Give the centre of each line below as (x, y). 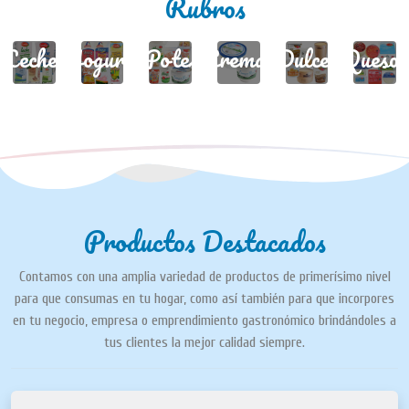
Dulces (307, 59)
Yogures (102, 59)
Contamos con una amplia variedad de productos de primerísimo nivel (204, 277)
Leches (34, 59)
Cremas (238, 59)
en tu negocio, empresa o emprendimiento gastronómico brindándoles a (204, 321)
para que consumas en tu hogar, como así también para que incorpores (204, 299)
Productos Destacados (204, 242)
